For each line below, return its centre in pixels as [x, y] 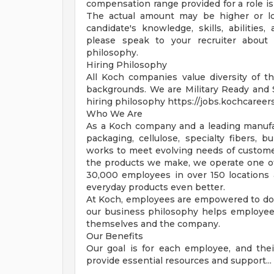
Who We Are [114, 114]
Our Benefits [115, 236]
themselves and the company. [153, 224]
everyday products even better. [156, 187]
